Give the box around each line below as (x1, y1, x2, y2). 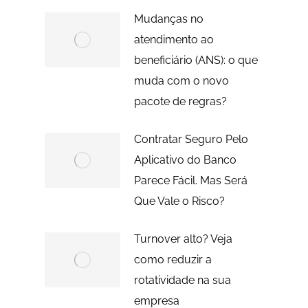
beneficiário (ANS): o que (133, 53, 258, 67)
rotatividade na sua (133, 273, 231, 287)
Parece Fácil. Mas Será (133, 173, 247, 187)
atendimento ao (133, 32, 214, 46)
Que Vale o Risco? (133, 194, 225, 208)
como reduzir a (133, 252, 212, 266)
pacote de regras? (133, 94, 227, 108)
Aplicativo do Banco (133, 153, 236, 166)
